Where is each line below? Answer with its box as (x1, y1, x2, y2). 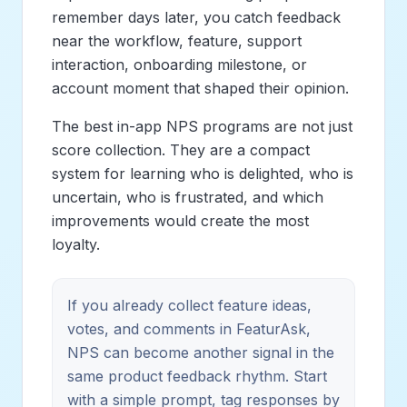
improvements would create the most (52, 211, 309, 230)
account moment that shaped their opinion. (52, 78, 349, 97)
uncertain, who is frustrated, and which (52, 187, 323, 206)
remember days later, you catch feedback (52, 7, 341, 26)
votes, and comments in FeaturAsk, (67, 319, 311, 338)
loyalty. (52, 234, 100, 253)
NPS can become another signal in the (67, 342, 334, 362)
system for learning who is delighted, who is (52, 164, 353, 183)
